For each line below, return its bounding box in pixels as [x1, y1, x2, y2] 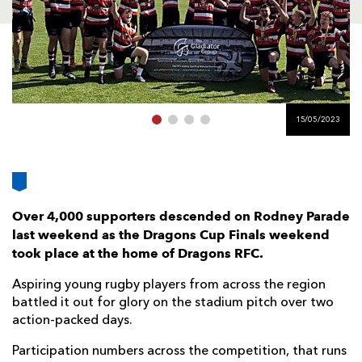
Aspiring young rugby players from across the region [12, 278, 326, 292]
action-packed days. [12, 314, 133, 327]
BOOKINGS [271, 35, 336, 48]
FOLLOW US [125, 21, 195, 34]
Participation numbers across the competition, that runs [12, 344, 347, 358]
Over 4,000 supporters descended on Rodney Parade [12, 208, 350, 224]
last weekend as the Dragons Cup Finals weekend [12, 226, 330, 242]
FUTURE [271, 9, 317, 22]
